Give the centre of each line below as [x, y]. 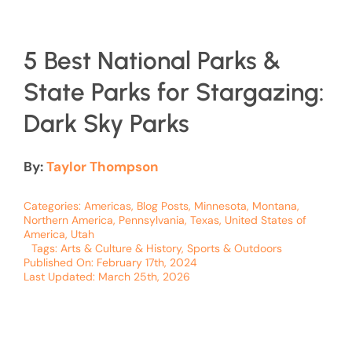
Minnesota [220, 205]
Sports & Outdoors [235, 248]
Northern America [68, 220]
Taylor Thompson [102, 166]
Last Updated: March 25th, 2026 [107, 276]
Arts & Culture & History [121, 248]
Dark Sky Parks [106, 123]
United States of [266, 220]
